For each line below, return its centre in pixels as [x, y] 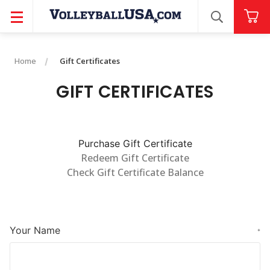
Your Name [35, 230]
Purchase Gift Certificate [135, 143]
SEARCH [236, 24]
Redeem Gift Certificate [135, 158]
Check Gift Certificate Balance [135, 172]
